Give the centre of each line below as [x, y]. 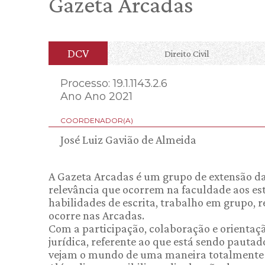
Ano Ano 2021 [96, 96]
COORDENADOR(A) [97, 120]
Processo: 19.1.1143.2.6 [114, 83]
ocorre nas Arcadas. [96, 215]
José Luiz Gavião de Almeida [128, 140]
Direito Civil [187, 53]
